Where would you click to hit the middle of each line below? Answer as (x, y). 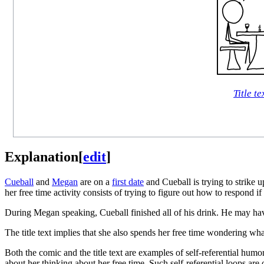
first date (128, 181)
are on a (95, 181)
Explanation (42, 156)
